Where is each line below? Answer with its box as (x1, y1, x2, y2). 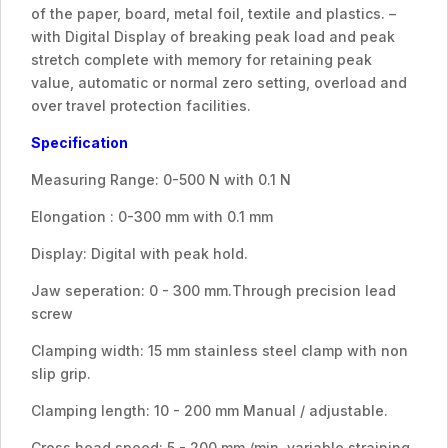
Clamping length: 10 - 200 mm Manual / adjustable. (31, 402, 388, 419)
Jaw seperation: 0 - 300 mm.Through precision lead (31, 282, 396, 299)
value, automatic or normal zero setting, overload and (31, 74, 407, 91)
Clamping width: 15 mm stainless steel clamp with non (31, 342, 408, 359)
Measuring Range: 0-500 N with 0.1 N (31, 171, 291, 188)
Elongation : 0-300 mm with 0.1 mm (31, 208, 273, 225)
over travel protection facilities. (31, 97, 251, 114)
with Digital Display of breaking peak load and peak (31, 28, 395, 45)
